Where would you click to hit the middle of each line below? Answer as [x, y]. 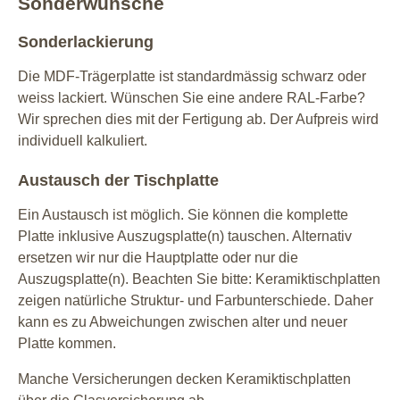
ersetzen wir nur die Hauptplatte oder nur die [158, 257]
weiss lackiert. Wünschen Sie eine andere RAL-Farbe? [192, 97]
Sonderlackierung [86, 42]
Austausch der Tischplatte [118, 180]
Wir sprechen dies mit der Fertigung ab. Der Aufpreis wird [198, 119]
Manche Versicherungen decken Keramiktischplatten [184, 379]
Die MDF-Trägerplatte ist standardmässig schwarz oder [192, 76]
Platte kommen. [67, 343]
